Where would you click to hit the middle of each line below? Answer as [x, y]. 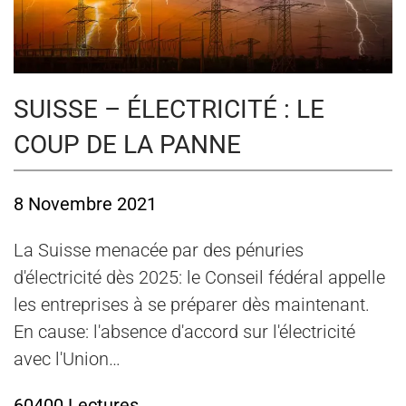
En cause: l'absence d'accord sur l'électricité [184, 331]
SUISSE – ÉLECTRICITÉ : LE [169, 110]
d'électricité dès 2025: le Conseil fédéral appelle [199, 277]
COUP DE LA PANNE [127, 145]
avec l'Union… [67, 358]
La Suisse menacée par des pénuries [159, 250]
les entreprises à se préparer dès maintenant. [192, 304]
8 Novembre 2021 [85, 203]
